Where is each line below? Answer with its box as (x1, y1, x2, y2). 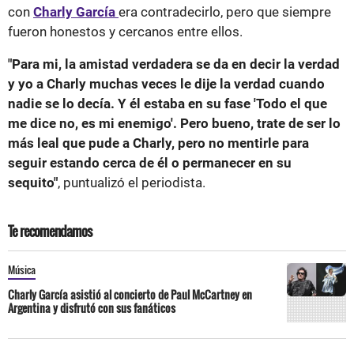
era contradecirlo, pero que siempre (119, 3, 331, 20)
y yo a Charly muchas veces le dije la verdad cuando (8, 75, 325, 92)
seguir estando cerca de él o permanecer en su (8, 154, 292, 171)
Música (8, 261, 36, 277)
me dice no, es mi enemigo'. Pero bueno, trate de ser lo (8, 115, 341, 131)
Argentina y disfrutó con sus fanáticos (8, 299, 175, 316)
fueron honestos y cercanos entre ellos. (8, 23, 246, 40)
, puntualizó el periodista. (58, 174, 209, 190)
